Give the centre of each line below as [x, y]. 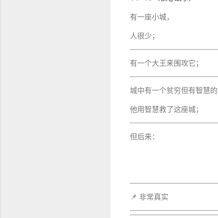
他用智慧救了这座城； [166, 109]
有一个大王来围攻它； [166, 63]
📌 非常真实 [149, 197]
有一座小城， [152, 17]
